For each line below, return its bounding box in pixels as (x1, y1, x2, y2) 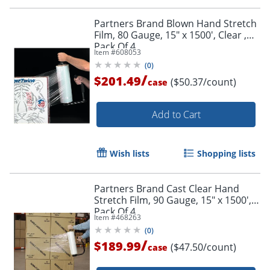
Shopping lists (197, 147, 256, 159)
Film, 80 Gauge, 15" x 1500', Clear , (94, 28, 246, 42)
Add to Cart (151, 107, 201, 121)
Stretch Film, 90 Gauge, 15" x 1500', (94, 193, 251, 207)
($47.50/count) (171, 240, 236, 254)
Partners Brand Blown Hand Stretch (94, 16, 257, 30)
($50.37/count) (171, 75, 236, 89)
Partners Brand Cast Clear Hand (94, 181, 239, 195)
